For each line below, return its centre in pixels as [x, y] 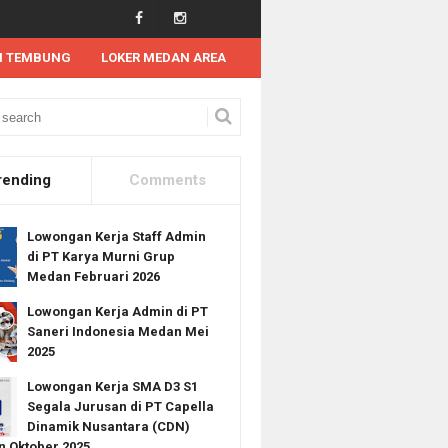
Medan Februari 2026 [93, 276]
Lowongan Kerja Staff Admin [116, 236]
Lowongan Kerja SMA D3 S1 [112, 386]
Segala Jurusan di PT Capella [120, 406]
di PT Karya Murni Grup [100, 256]
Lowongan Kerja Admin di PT [117, 311]
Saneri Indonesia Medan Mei [117, 331]
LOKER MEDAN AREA [163, 57]
